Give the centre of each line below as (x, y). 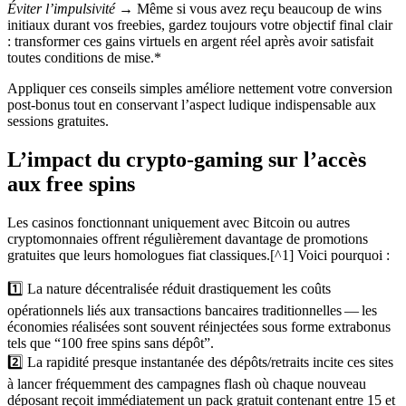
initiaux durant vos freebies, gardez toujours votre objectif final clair (200, 24)
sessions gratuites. (58, 121)
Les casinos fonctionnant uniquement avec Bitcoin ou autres (179, 222)
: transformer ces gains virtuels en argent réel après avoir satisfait (190, 41)
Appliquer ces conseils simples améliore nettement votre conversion (200, 88)
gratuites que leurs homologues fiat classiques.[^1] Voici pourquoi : (198, 255)
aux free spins (71, 184)
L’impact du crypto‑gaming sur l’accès (187, 159)
